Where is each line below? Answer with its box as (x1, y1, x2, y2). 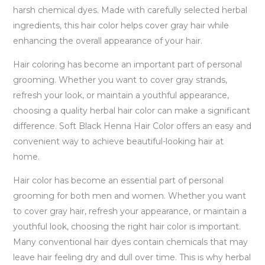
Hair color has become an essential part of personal (12, 174, 224, 186)
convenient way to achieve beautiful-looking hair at (12, 135, 224, 147)
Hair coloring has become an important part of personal (12, 59, 242, 70)
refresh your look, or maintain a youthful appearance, (12, 89, 229, 101)
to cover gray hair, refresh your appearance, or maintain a (12, 205, 247, 216)
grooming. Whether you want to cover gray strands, (12, 74, 227, 85)
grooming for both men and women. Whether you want (12, 190, 246, 201)
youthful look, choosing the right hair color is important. (12, 221, 241, 232)
